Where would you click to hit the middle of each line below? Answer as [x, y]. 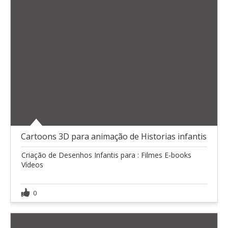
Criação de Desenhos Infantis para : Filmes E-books [106, 155]
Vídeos [32, 165]
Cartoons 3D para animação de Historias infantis [114, 137]
